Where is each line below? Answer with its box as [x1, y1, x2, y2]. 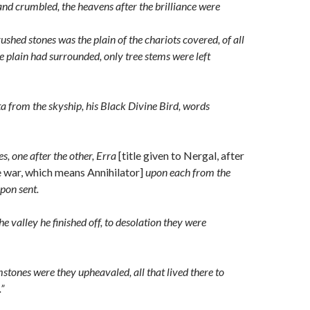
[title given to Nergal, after [118, 149, 244, 162]
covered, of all [183, 33, 244, 46]
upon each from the [143, 165, 230, 179]
